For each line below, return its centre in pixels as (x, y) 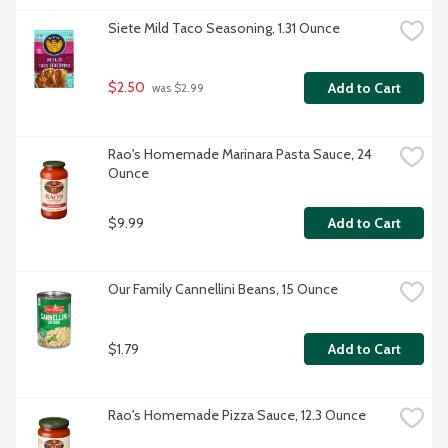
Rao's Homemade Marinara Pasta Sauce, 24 (240, 154)
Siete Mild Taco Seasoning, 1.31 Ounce (224, 28)
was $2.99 (176, 88)
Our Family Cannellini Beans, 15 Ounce (223, 289)
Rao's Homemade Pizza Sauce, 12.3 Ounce (237, 415)
